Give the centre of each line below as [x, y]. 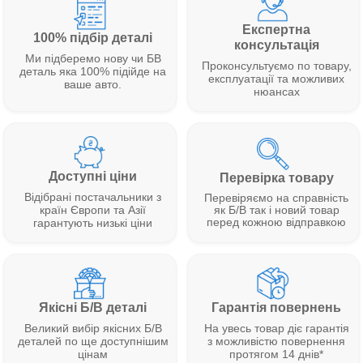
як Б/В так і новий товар [276, 209]
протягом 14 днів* [277, 354]
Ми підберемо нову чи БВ [93, 58]
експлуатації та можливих [277, 79]
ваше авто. [93, 84]
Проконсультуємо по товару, [276, 66]
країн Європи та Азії [93, 210]
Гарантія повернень [277, 308]
